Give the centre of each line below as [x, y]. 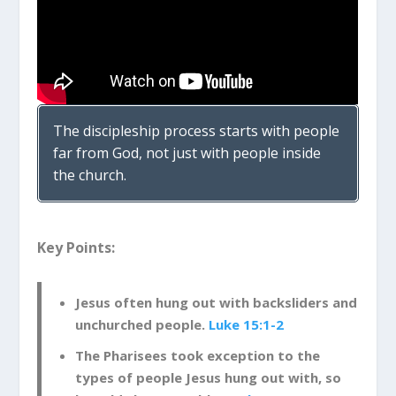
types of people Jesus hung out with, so [208, 378]
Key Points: [76, 248]
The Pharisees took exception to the [197, 356]
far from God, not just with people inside [187, 153]
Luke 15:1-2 [246, 324]
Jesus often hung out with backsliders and [216, 302]
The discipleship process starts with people [197, 131]
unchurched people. [141, 324]
